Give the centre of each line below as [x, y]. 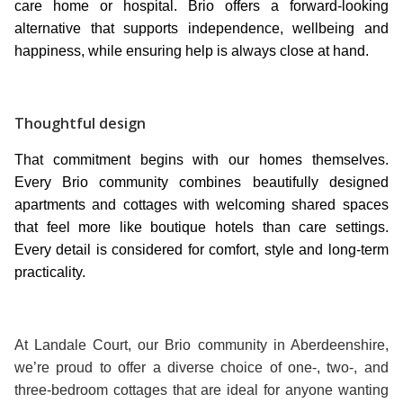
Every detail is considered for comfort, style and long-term [201, 249]
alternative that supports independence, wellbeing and [201, 28]
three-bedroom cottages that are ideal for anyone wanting [201, 390]
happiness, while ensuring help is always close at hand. [192, 50]
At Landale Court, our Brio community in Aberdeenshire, [201, 345]
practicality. [50, 272]
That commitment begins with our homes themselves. [201, 159]
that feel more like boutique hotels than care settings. [201, 227]
